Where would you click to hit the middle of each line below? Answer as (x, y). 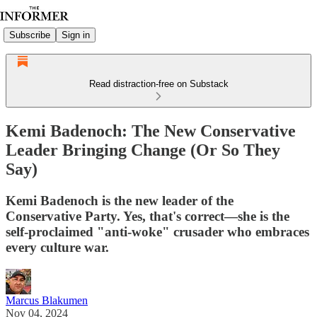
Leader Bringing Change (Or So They (143, 150)
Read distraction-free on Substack (158, 84)
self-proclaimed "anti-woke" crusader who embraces (157, 231)
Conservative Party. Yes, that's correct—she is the (148, 216)
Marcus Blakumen (47, 300)
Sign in (76, 35)
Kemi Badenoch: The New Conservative (151, 131)
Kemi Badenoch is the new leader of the (120, 200)
